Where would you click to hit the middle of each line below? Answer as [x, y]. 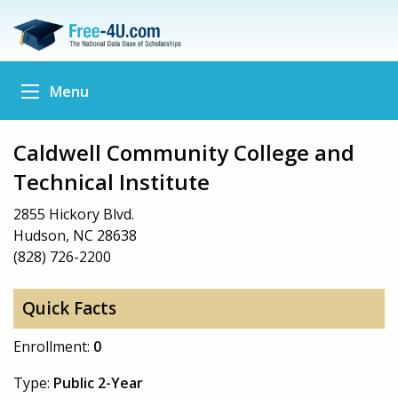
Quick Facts [69, 309]
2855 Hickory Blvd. [74, 214]
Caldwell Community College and [184, 152]
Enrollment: [53, 346]
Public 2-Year [98, 382]
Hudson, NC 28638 [75, 235]
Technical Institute [111, 181]
